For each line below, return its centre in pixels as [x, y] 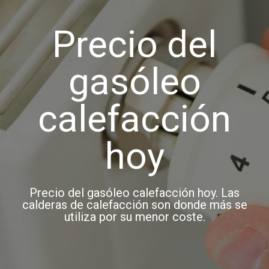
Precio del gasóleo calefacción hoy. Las [134, 193]
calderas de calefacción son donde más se [134, 205]
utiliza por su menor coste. [134, 217]
